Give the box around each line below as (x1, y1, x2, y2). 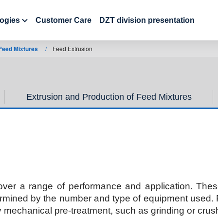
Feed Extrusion (53, 44, 92, 53)
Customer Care (35, 16, 91, 24)
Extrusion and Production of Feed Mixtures (26, 91, 192, 102)
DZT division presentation (99, 16, 195, 24)
